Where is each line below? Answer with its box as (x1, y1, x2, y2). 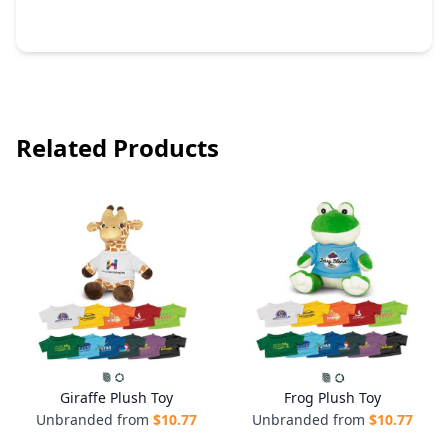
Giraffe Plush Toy (59, 388, 173, 407)
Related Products (16, 131, 219, 164)
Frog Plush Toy (283, 388, 381, 407)
